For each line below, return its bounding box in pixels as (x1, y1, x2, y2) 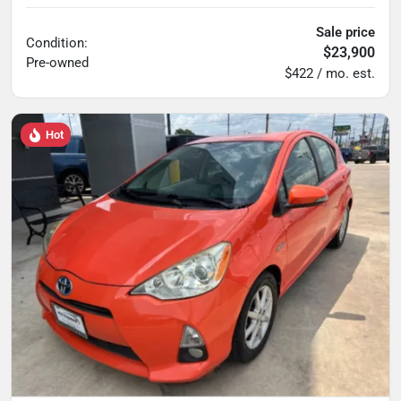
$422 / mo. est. (285, 64, 375, 81)
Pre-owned (26, 54, 89, 71)
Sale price (316, 23, 375, 40)
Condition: (26, 34, 88, 51)
